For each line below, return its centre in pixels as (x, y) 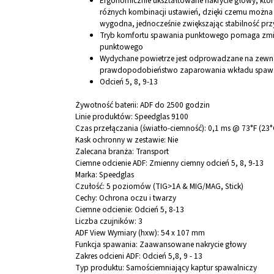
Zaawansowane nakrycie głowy (193, 245)
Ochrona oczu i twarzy (138, 198)
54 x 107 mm (183, 233)
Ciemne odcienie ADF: (112, 163)
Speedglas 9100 (161, 117)
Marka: (87, 175)
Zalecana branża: (106, 152)
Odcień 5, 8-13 (159, 210)
